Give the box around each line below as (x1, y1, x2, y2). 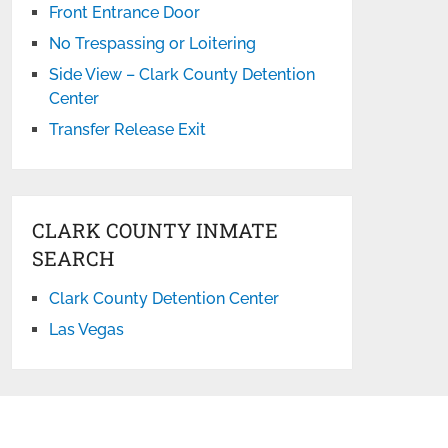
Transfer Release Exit (49, 120, 207, 139)
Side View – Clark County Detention (49, 65, 316, 84)
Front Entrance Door (49, 3, 201, 22)
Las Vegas (49, 320, 125, 339)
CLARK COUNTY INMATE (32, 217, 279, 243)
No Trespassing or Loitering (49, 34, 257, 53)
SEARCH (32, 245, 115, 271)
